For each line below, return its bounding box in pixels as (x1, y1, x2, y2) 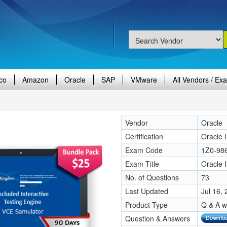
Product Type (125, 200, 168, 210)
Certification (125, 131, 163, 141)
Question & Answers (125, 213, 190, 223)
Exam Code (125, 145, 163, 155)
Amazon (22, 74, 49, 85)
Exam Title (125, 159, 159, 169)
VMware (131, 74, 157, 85)
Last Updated (125, 186, 168, 196)
